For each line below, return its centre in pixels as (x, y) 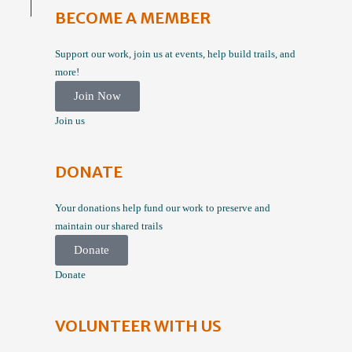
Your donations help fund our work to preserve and (163, 208)
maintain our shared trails (109, 226)
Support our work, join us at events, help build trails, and (175, 54)
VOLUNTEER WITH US (138, 326)
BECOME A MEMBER (133, 18)
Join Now (97, 96)
